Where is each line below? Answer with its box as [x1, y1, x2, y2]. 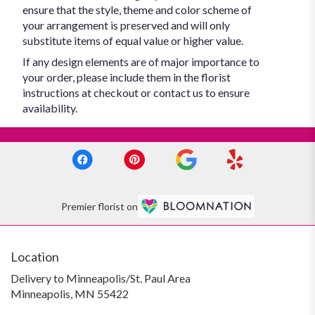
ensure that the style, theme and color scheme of [22, 2, 252, 16]
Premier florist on [60, 200, 138, 213]
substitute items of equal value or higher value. [22, 33, 243, 47]
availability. [22, 101, 77, 115]
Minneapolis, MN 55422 [11, 286, 129, 300]
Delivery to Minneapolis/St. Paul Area [11, 271, 191, 285]
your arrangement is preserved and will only [22, 18, 230, 32]
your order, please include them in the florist [22, 70, 231, 84]
